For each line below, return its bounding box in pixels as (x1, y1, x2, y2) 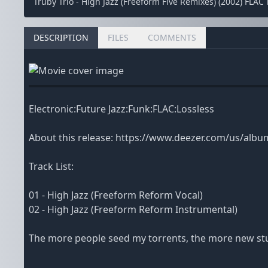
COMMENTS (148, 32, 196, 43)
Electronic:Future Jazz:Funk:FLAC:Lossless (29, 102, 214, 115)
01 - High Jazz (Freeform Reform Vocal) (29, 188, 203, 202)
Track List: (29, 160, 74, 173)
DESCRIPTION (33, 32, 89, 43)
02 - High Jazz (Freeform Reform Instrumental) (29, 203, 237, 216)
